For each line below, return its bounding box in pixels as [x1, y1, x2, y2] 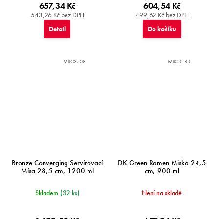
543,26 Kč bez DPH [30, 10, 84, 19]
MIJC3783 [168, 58, 190, 65]
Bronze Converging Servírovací [12, 158, 103, 168]
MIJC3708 [63, 58, 86, 65]
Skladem [35, 188, 58, 197]
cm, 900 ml [144, 166, 179, 175]
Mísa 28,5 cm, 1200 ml [21, 166, 94, 175]
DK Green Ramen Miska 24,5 [117, 158, 206, 168]
